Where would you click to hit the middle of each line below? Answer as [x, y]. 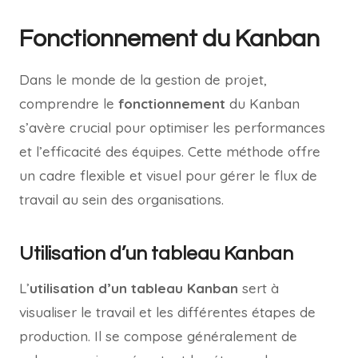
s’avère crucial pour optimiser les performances [172, 127]
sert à [259, 288]
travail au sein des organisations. [121, 199]
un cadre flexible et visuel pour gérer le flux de [168, 175]
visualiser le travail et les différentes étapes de [167, 312]
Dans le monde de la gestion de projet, [143, 79]
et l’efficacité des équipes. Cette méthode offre [170, 151]
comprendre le [69, 103]
